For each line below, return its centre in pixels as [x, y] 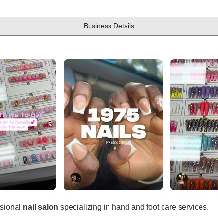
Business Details [109, 26]
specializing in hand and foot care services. [134, 207]
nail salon [41, 207]
